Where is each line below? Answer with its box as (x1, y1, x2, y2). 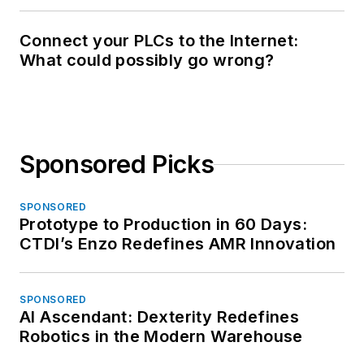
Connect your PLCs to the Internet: (19, 31, 299, 51)
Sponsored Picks (19, 149, 214, 180)
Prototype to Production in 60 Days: (19, 214, 307, 235)
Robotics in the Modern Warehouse (19, 327, 303, 347)
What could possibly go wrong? (19, 50, 275, 71)
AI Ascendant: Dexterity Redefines (19, 307, 300, 327)
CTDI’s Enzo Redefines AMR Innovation (19, 234, 336, 254)
